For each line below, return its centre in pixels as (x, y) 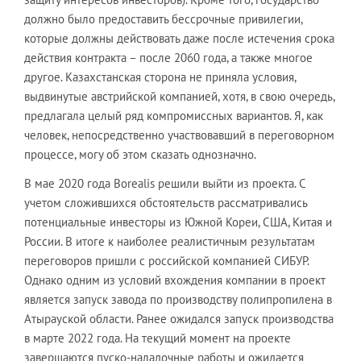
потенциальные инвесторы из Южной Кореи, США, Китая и (178, 222)
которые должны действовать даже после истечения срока (179, 38)
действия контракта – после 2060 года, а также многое (168, 57)
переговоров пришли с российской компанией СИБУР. (166, 260)
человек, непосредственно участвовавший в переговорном (179, 135)
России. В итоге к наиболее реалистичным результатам (170, 241)
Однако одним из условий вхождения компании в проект (175, 280)
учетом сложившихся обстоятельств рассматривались (166, 202)
